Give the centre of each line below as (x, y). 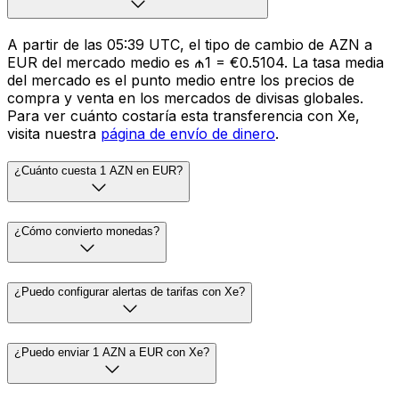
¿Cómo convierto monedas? (87, 232)
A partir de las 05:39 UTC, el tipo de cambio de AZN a (190, 44)
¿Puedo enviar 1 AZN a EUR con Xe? (112, 352)
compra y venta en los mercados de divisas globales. (185, 98)
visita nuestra (54, 133)
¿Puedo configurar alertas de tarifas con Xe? (130, 291)
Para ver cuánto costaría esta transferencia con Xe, (183, 115)
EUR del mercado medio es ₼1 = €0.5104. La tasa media (195, 62)
